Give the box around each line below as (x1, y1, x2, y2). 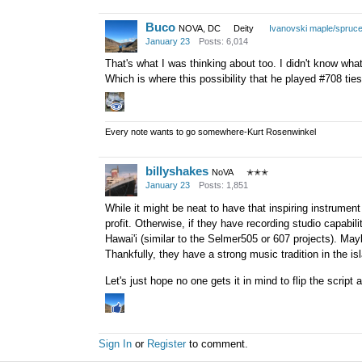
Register (147, 338, 186, 351)
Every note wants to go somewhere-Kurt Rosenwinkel (105, 126, 316, 137)
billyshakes (145, 163, 208, 178)
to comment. (186, 338, 248, 351)
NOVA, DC (179, 23, 221, 33)
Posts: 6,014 (199, 36, 248, 46)
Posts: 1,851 (199, 179, 248, 190)
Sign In (99, 338, 132, 351)
